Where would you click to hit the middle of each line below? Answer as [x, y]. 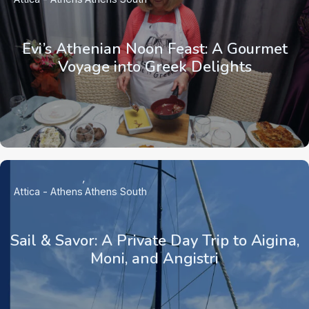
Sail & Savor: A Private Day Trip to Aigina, [154, 241]
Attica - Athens [48, 191]
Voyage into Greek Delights [154, 67]
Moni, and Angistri [154, 259]
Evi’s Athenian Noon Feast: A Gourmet [154, 49]
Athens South [116, 191]
